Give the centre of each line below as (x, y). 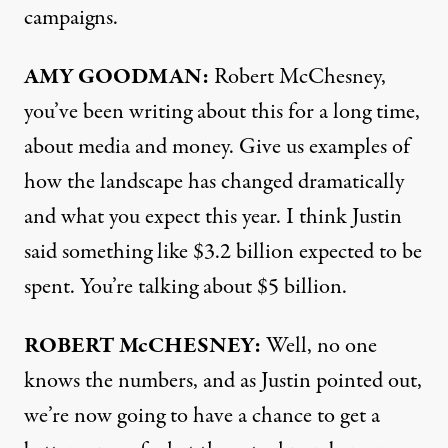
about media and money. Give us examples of (217, 147)
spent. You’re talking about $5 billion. (185, 287)
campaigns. (71, 18)
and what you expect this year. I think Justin (213, 217)
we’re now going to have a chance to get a (202, 416)
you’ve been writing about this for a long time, (222, 112)
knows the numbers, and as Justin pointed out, (223, 381)
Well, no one (319, 346)
